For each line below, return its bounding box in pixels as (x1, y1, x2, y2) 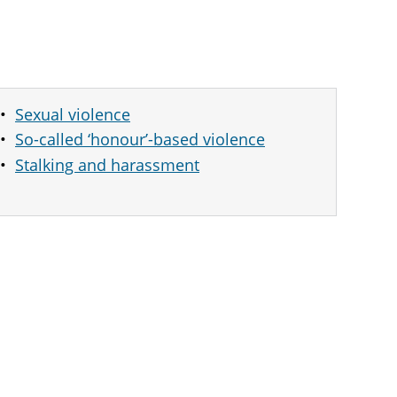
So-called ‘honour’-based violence (15, 128, 265, 151)
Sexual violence (15, 103, 130, 125)
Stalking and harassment (15, 153, 199, 175)
